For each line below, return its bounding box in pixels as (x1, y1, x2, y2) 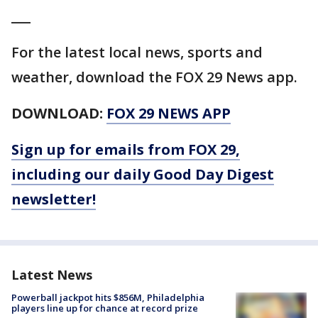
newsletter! (11, 189, 96, 209)
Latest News (11, 265, 92, 283)
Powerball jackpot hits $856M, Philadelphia (11, 290, 204, 304)
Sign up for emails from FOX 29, (11, 139, 240, 159)
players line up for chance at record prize (11, 301, 198, 314)
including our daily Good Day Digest (11, 164, 274, 184)
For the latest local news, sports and (11, 42, 263, 62)
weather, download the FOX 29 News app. (11, 67, 297, 87)
